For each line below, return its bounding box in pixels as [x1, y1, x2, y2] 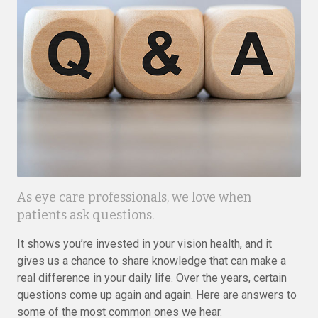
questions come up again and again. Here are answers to [17, 288, 297, 302]
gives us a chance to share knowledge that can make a [17, 254, 286, 268]
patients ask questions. [17, 207, 154, 223]
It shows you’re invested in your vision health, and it [17, 237, 272, 251]
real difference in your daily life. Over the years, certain [17, 271, 287, 285]
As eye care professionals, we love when [17, 190, 251, 205]
